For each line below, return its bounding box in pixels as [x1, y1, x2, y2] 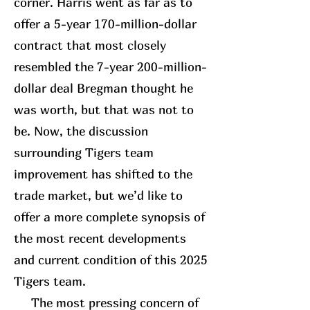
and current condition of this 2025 [14, 253, 208, 268]
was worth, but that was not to [14, 102, 194, 118]
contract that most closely [14, 38, 166, 53]
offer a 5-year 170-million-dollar [14, 17, 197, 32]
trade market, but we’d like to [14, 188, 183, 203]
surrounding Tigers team [14, 145, 154, 161]
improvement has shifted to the [14, 167, 192, 182]
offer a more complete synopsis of [14, 210, 205, 225]
